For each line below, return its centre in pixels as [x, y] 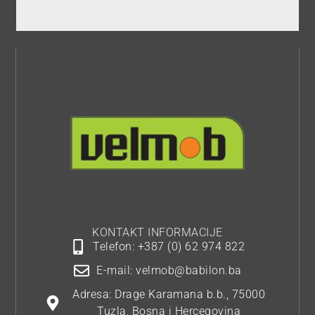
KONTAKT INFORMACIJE [157, 232]
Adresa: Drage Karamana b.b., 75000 [169, 294]
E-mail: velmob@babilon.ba [169, 270]
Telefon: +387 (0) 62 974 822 [169, 246]
